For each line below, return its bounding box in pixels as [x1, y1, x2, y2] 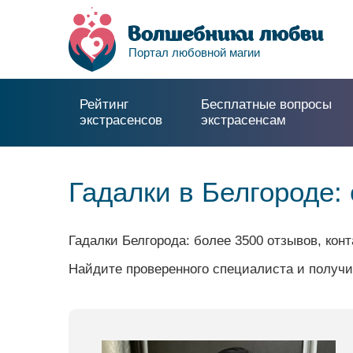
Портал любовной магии [128, 46, 260, 59]
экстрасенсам [200, 113, 286, 128]
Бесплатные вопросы [200, 97, 332, 112]
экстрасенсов [80, 113, 162, 128]
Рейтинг [80, 97, 128, 112]
